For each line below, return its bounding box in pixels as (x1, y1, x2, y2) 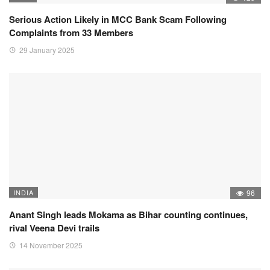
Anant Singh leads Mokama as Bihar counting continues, (9, 208, 248, 222)
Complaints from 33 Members (9, 26, 133, 40)
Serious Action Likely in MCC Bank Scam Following (9, 13, 227, 27)
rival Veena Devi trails (9, 221, 99, 235)
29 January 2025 (19, 45, 75, 55)
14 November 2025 (19, 240, 83, 251)
